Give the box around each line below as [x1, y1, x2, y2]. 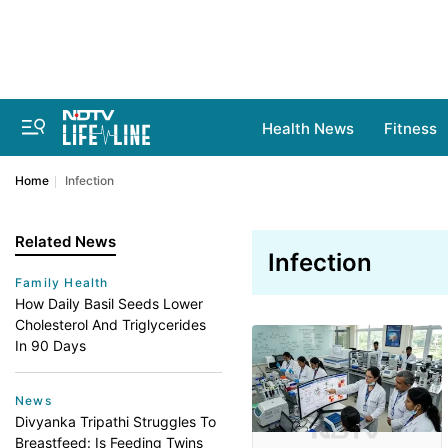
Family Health [15, 275, 109, 290]
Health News [262, 119, 354, 138]
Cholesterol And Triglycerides [15, 316, 206, 333]
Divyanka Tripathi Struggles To [15, 413, 216, 430]
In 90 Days [15, 337, 86, 354]
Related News [15, 232, 116, 251]
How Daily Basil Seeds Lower [15, 295, 203, 312]
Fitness [384, 119, 437, 138]
